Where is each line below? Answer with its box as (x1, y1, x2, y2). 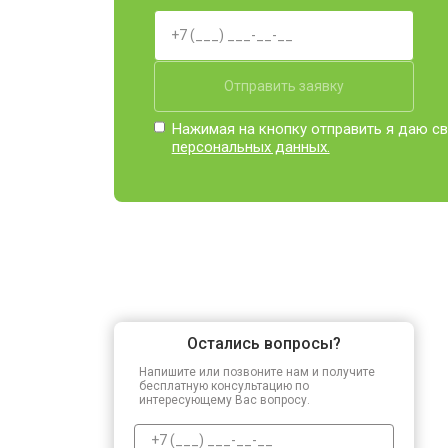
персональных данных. (171, 137, 330, 156)
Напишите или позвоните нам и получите (139, 364, 375, 379)
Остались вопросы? (187, 333, 341, 353)
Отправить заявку (224, 77, 344, 94)
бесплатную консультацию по (139, 378, 309, 393)
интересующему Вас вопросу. (139, 392, 310, 407)
